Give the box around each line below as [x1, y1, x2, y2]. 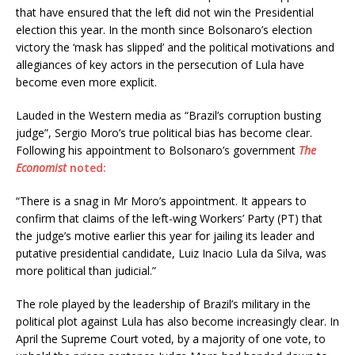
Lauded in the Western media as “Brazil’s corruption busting [16, 107, 321, 123]
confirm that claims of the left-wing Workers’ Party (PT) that [16, 210, 323, 226]
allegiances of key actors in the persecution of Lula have [16, 56, 304, 72]
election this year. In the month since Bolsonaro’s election [16, 21, 312, 37]
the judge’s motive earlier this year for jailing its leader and [16, 227, 315, 243]
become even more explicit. [16, 74, 157, 90]
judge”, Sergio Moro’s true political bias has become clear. [16, 124, 312, 140]
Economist [16, 159, 67, 175]
